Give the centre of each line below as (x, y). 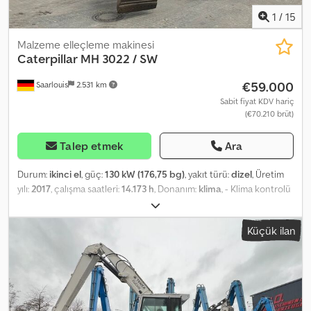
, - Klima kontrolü (256, 188)
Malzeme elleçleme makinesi (86, 44)
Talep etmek (92, 145)
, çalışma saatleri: (86, 188)
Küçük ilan (271, 230)
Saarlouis (51, 84)
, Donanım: (176, 188)
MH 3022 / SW (119, 58)
